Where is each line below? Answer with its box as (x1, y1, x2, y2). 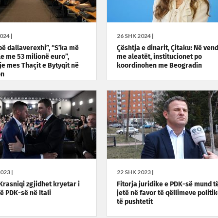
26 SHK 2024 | (116, 32, 154, 39)
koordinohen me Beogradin (116, 62, 202, 69)
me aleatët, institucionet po (116, 54, 202, 60)
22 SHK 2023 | (116, 168, 154, 176)
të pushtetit (116, 199, 153, 205)
